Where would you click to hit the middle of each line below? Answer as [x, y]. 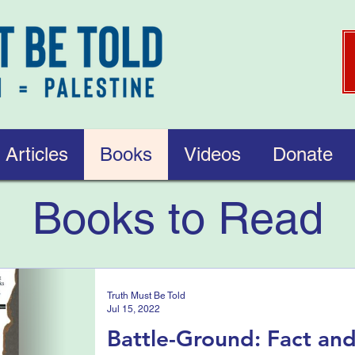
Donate [303, 154]
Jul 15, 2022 [134, 309]
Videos [212, 154]
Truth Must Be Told [146, 296]
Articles [37, 154]
